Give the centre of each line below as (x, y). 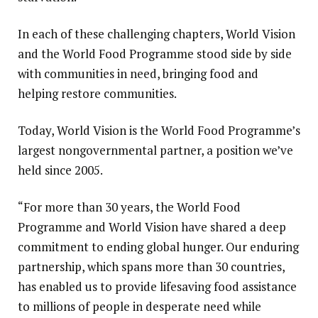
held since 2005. (60, 170)
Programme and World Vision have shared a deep (152, 227)
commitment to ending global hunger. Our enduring (158, 247)
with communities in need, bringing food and (138, 74)
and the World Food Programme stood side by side (155, 54)
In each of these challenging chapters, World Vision (157, 34)
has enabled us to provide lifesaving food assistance (157, 287)
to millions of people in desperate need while (139, 307)
